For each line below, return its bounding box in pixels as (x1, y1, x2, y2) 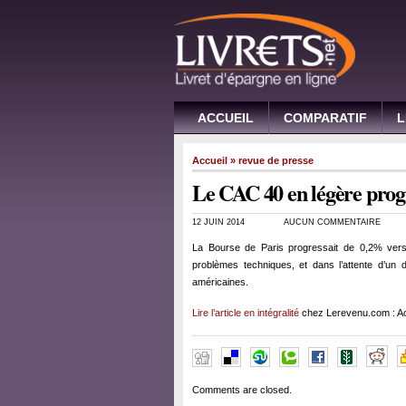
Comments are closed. (192, 384, 292, 396)
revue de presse (238, 155, 314, 167)
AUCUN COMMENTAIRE (284, 217, 381, 227)
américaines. (192, 276, 248, 288)
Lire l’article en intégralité (192, 307, 299, 319)
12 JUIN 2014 (192, 217, 245, 227)
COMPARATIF (284, 111, 367, 126)
